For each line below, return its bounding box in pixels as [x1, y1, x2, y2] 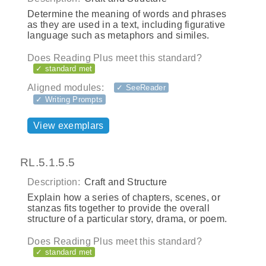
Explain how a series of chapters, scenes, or [27, 192, 221, 203]
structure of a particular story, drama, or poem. [27, 214, 227, 224]
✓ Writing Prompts [36, 95, 103, 104]
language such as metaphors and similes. [27, 30, 210, 40]
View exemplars [33, 121, 104, 131]
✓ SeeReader [116, 83, 166, 92]
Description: [27, 177, 80, 188]
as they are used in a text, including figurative [27, 19, 226, 30]
